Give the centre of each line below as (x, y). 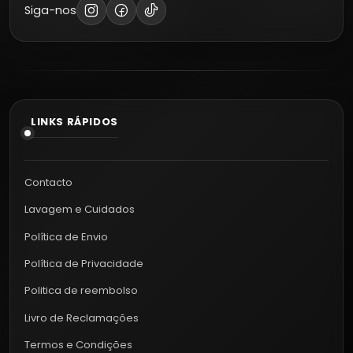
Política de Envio (66, 236)
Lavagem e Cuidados (80, 210)
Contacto (48, 182)
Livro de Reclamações (82, 318)
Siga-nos (50, 10)
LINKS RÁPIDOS (74, 121)
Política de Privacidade (84, 264)
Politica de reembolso (81, 291)
